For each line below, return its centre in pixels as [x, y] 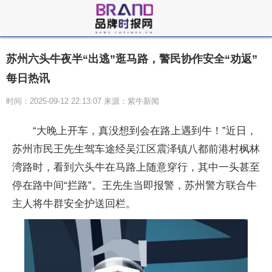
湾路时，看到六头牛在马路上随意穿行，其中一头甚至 [136, 167]
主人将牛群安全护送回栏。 [74, 204]
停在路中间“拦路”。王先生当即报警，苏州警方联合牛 [134, 185]
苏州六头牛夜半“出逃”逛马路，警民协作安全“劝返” [132, 59]
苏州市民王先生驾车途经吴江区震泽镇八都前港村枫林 [136, 149]
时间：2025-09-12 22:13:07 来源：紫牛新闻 [83, 101]
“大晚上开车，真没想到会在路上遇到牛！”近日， [145, 131]
